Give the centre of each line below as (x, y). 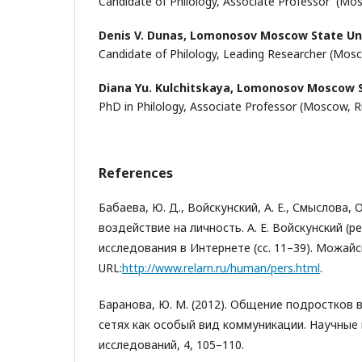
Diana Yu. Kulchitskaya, (168, 88)
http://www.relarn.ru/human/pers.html (221, 268)
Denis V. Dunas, (144, 35)
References (136, 173)
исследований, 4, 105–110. (171, 345)
